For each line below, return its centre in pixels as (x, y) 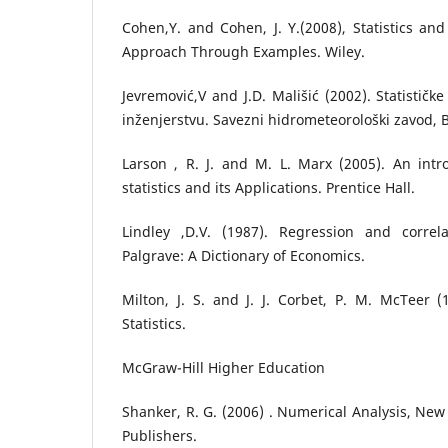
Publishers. (159, 436)
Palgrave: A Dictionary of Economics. (243, 255)
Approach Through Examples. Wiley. (243, 51)
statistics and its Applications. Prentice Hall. (268, 187)
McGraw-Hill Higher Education (223, 368)
